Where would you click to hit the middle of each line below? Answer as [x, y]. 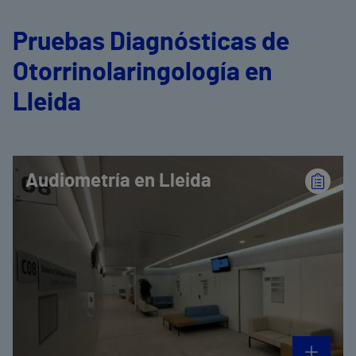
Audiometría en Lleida [118, 181]
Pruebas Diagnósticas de [151, 42]
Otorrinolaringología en [143, 72]
